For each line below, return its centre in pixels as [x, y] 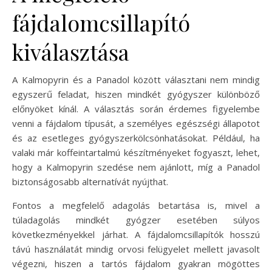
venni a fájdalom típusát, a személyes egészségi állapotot [136, 123]
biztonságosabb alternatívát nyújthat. [90, 181]
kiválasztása [71, 51]
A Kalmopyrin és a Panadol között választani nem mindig [136, 79]
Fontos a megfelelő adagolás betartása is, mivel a [136, 205]
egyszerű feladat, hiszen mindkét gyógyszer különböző [136, 94]
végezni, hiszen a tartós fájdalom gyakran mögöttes [136, 263]
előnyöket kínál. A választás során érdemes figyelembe [136, 108]
